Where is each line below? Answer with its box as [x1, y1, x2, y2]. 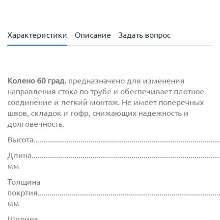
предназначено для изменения [66, 76, 185, 85]
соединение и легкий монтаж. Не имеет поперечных [7, 98, 204, 107]
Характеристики [7, 30, 67, 40]
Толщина [7, 177, 40, 187]
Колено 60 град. [7, 76, 66, 85]
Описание [75, 30, 111, 40]
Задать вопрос [118, 30, 170, 40]
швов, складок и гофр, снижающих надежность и [7, 109, 189, 118]
